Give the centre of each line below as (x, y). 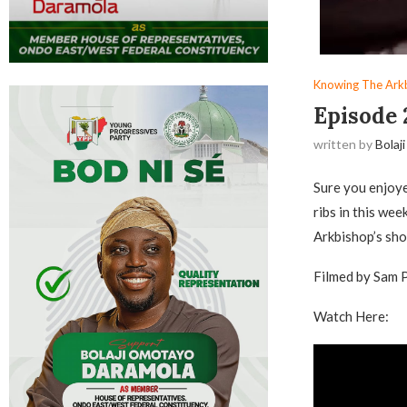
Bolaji (390, 144)
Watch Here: (351, 317)
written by (344, 144)
